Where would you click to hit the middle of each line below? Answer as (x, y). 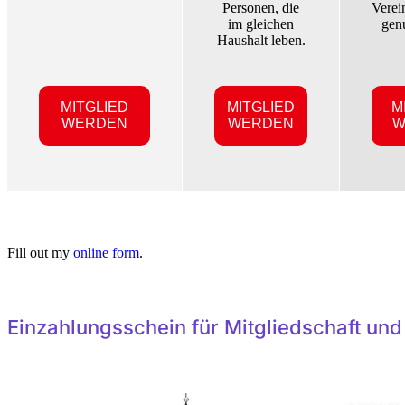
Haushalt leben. (261, 41)
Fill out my (40, 253)
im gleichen (261, 24)
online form (106, 253)
